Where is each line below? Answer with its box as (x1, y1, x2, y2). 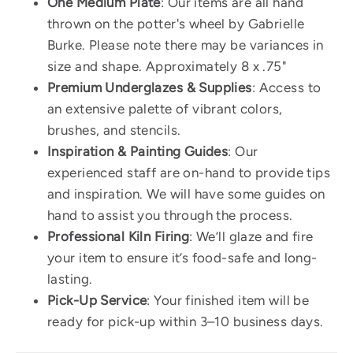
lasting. (47, 271, 93, 288)
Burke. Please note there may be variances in (47, 37, 324, 54)
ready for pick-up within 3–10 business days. (47, 314, 324, 330)
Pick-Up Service (47, 292, 147, 309)
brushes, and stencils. (47, 122, 181, 139)
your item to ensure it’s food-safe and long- (47, 250, 318, 266)
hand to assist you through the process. (47, 207, 296, 224)
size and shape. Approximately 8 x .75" (47, 58, 287, 75)
